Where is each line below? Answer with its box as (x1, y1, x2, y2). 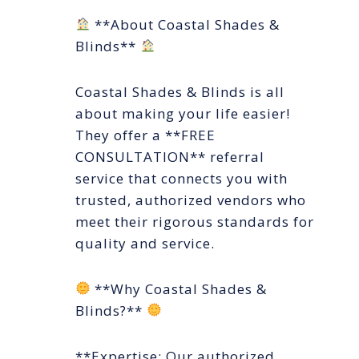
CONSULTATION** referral (75, 147, 264, 166)
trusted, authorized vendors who (75, 190, 306, 209)
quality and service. (75, 233, 215, 252)
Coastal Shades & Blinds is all (75, 82, 284, 101)
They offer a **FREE (75, 125, 216, 144)
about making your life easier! (75, 103, 290, 123)
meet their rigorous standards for (75, 212, 314, 231)
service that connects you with (75, 168, 288, 188)
